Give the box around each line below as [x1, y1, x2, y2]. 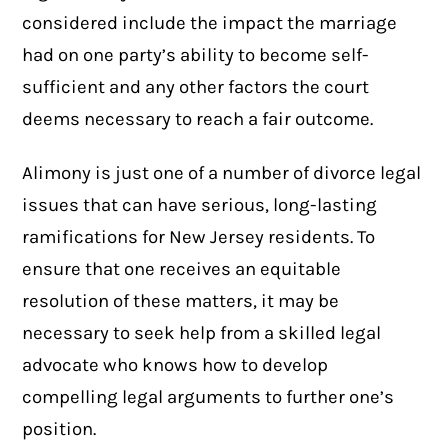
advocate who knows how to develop [22, 354, 329, 377]
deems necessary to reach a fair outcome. [22, 107, 374, 130]
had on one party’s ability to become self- [22, 43, 370, 66]
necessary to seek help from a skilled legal [22, 322, 382, 345]
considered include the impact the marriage [22, 11, 398, 34]
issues [22, 194, 80, 217]
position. [22, 418, 97, 441]
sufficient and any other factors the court [22, 75, 370, 98]
